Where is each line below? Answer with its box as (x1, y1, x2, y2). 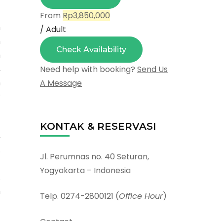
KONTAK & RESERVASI (40, 120, 156, 132)
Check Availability (56, 44, 126, 54)
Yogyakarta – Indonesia (40, 164, 131, 176)
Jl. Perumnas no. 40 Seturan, (40, 150, 149, 162)
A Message (40, 77, 82, 89)
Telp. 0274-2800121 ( (40, 190, 119, 202)
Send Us (137, 63, 168, 75)
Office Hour (119, 190, 163, 202)
